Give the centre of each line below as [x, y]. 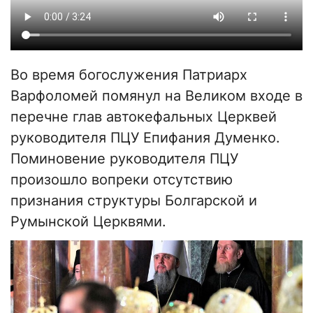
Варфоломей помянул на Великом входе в [156, 96]
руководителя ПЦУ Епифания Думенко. [145, 138]
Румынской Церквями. [88, 222]
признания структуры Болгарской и [134, 201]
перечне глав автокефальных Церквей [144, 117]
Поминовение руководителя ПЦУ [124, 159]
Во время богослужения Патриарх [129, 75]
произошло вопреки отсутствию [122, 180]
